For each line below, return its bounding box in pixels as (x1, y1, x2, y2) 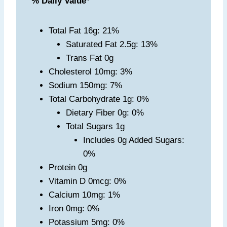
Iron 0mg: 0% (49, 204, 99, 214)
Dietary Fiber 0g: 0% (66, 108, 144, 118)
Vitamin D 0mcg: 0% (49, 176, 126, 186)
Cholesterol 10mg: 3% (49, 67, 132, 77)
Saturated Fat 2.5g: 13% (66, 40, 158, 50)
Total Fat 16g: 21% (49, 26, 119, 36)
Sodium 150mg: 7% (49, 81, 122, 91)
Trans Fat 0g (66, 53, 113, 63)
